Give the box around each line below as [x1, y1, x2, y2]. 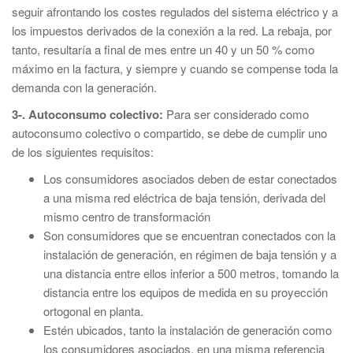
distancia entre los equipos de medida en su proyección [43, 284, 328, 300]
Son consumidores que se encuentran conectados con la [43, 227, 336, 243]
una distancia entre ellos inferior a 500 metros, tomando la [43, 265, 339, 281]
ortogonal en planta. [43, 303, 143, 319]
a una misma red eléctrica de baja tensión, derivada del [43, 189, 325, 206]
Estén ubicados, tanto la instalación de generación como [43, 321, 332, 338]
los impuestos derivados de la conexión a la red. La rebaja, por [12, 22, 332, 39]
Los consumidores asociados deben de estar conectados [43, 170, 337, 187]
